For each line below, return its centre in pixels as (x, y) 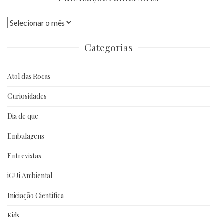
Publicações (27, 22)
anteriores (24, 33)
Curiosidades (27, 96)
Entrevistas (24, 155)
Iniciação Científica (36, 195)
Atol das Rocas (29, 76)
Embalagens (26, 136)
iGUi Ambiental (30, 175)
